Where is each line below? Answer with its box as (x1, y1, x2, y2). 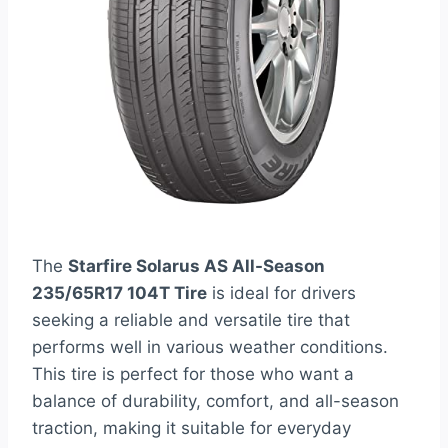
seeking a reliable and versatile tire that (32, 310, 350, 331)
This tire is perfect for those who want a (32, 364, 354, 385)
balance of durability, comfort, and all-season (32, 391, 399, 412)
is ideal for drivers (207, 283, 356, 304)
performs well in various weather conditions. (32, 337, 388, 358)
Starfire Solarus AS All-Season (68, 256, 325, 277)
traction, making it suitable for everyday (32, 418, 351, 439)
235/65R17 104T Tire (32, 283, 207, 304)
